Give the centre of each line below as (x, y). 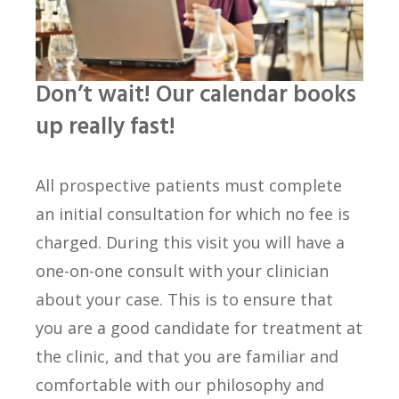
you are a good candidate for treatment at (199, 328)
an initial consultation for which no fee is (193, 214)
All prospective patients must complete (189, 186)
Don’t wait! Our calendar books (196, 96)
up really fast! (106, 128)
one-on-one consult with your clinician (182, 271)
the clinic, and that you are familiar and (187, 357)
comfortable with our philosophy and (180, 385)
